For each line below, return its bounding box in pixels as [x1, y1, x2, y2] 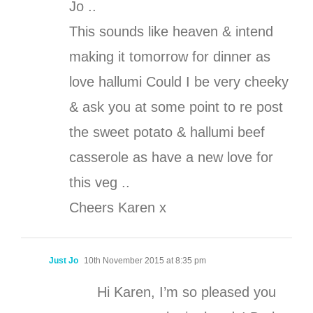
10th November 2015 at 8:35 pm [82, 256, 206, 266]
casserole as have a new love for [69, 150, 273, 166]
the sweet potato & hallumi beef [69, 124, 265, 140]
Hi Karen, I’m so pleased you [97, 284, 276, 300]
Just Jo [49, 256, 78, 266]
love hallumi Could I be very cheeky [69, 74, 289, 90]
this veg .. [69, 175, 130, 191]
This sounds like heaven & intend [69, 24, 273, 40]
